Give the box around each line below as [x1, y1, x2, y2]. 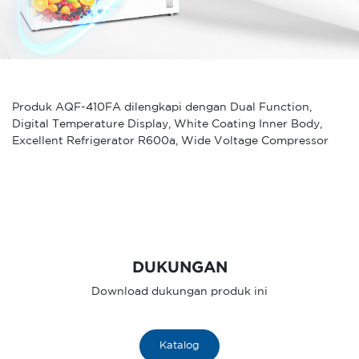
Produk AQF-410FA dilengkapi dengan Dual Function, [12, 103, 312, 112]
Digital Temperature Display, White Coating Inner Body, [12, 119, 322, 129]
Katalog [159, 341, 200, 350]
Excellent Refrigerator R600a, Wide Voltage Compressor [12, 136, 329, 146]
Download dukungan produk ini [91, 287, 268, 296]
